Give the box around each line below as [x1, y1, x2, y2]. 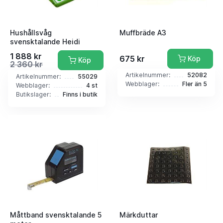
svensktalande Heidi [10, 37, 80, 46]
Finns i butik [63, 90, 98, 98]
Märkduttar [119, 211, 158, 220]
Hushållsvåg [10, 28, 52, 37]
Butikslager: [16, 90, 51, 98]
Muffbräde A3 [119, 28, 166, 37]
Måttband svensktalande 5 [10, 211, 102, 220]
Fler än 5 [182, 80, 207, 88]
